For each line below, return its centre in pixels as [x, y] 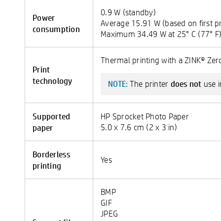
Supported [52, 116]
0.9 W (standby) [128, 12]
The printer [150, 84]
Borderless [52, 154]
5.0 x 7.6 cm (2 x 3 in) [139, 127]
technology [53, 80]
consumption [56, 29]
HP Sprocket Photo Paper [145, 116]
